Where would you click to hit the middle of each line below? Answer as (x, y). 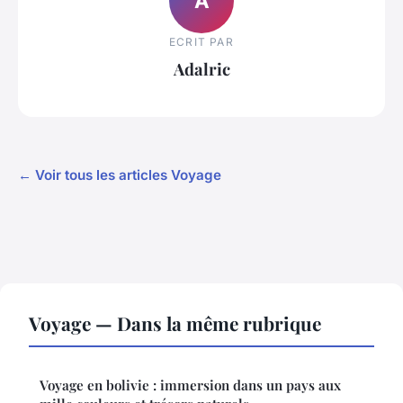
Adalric (201, 68)
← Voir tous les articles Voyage (120, 175)
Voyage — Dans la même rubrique (175, 323)
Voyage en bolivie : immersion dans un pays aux (190, 385)
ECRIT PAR (201, 41)
